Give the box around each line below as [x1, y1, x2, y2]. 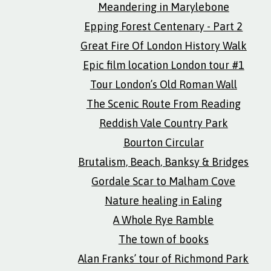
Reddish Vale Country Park [99, 117, 228, 129]
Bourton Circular [123, 136, 204, 149]
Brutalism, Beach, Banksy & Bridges [78, 155, 249, 168]
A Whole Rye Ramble [113, 214, 214, 226]
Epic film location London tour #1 [82, 59, 244, 71]
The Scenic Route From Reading [86, 97, 241, 110]
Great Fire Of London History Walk [80, 39, 247, 52]
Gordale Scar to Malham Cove [91, 175, 236, 188]
